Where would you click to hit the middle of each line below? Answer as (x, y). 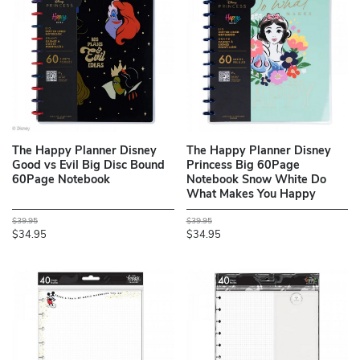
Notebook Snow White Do (256, 181)
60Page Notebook (61, 181)
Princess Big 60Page (243, 166)
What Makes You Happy (251, 195)
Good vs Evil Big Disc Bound (88, 166)
